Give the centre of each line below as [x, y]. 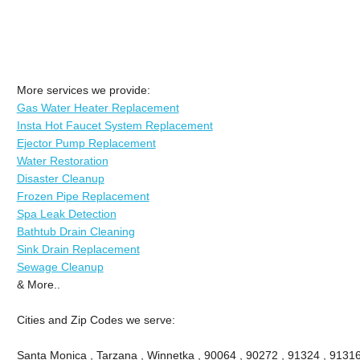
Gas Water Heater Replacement [98, 107]
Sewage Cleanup [60, 266]
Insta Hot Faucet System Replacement [115, 125]
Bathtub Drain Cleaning [76, 231]
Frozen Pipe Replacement [83, 196]
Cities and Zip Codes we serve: [96, 319]
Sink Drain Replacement [78, 249]
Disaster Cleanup [60, 178]
